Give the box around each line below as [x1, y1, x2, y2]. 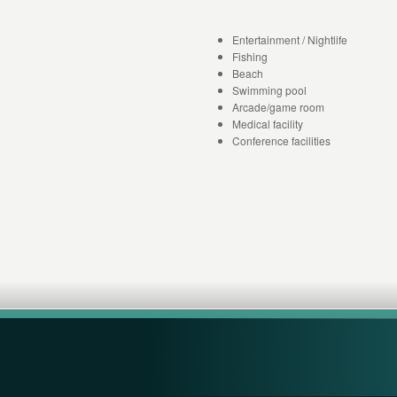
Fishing [232, 49, 268, 64]
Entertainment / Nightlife [232, 32, 347, 47]
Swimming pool [232, 82, 307, 97]
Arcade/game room [232, 99, 324, 114]
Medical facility [232, 116, 303, 131]
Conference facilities [232, 133, 331, 148]
